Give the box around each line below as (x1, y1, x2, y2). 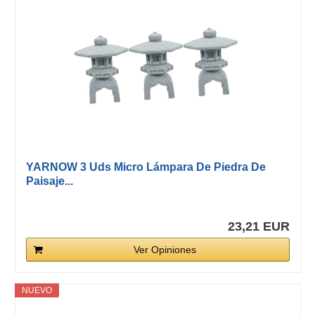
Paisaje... (25, 175, 73, 188)
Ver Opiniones (133, 244, 196, 256)
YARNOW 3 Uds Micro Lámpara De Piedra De (25, 161, 266, 174)
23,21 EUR (227, 219, 290, 234)
